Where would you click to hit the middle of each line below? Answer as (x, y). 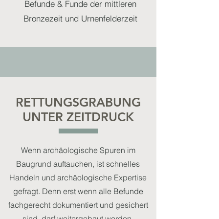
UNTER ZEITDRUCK (78, 117)
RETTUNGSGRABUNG (78, 102)
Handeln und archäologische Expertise (78, 177)
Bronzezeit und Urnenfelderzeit (80, 18)
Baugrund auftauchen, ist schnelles (78, 164)
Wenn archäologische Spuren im (78, 150)
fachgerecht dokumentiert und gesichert (78, 205)
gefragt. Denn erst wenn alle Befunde (78, 191)
